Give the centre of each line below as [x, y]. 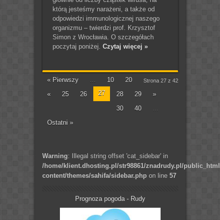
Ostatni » [60, 122]
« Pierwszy [63, 80]
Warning [55, 156]
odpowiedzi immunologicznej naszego [106, 18]
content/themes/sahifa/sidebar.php [94, 175]
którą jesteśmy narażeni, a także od [103, 9]
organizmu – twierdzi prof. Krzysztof [104, 27]
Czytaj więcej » [125, 46]
